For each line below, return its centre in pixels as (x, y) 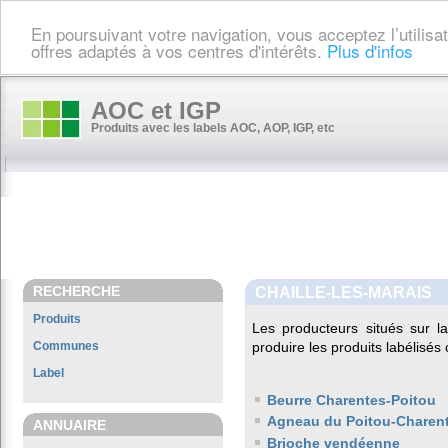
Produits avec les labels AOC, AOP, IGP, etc (213, 128)
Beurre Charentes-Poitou (351, 400)
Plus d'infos (370, 50)
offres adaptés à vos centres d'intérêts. (179, 50)
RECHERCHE (76, 291)
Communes (66, 346)
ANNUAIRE (69, 425)
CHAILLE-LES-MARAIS (343, 292)
